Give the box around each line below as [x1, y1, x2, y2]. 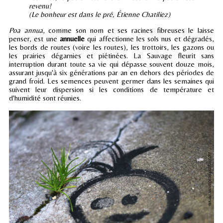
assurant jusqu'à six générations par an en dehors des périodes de [9, 68, 214, 77]
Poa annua [9, 26, 43, 35]
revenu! [29, 1, 51, 10]
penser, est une [9, 34, 60, 43]
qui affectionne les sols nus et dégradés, [87, 34, 215, 43]
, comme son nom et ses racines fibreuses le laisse [42, 26, 215, 35]
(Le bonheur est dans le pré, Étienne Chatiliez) [29, 10, 170, 19]
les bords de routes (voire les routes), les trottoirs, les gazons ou [9, 43, 214, 52]
